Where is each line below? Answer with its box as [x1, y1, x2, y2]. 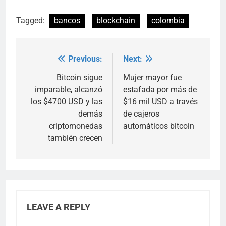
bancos [54, 15, 80, 25]
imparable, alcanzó [35, 84, 102, 94]
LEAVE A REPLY [27, 202, 90, 212]
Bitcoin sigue [56, 72, 102, 82]
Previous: [68, 53, 102, 64]
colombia [151, 15, 185, 25]
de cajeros [123, 108, 159, 119]
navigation [26, 72, 82, 87]
